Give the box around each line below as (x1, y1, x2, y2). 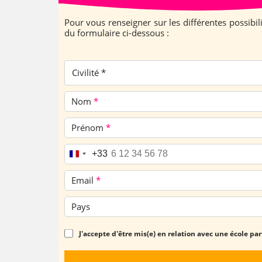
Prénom (71, 122, 106, 134)
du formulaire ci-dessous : (64, 26, 169, 39)
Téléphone (71, 148, 116, 160)
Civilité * (71, 67, 106, 79)
